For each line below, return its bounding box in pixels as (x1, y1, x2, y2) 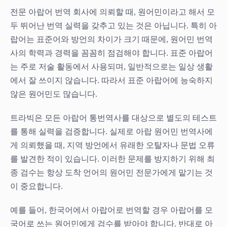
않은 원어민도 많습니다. (10, 89, 97, 98)
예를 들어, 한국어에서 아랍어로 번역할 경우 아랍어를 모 (10, 205, 213, 214)
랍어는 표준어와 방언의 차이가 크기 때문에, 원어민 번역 (10, 34, 213, 44)
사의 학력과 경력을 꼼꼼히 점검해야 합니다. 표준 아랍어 (10, 48, 213, 57)
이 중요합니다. (10, 181, 63, 191)
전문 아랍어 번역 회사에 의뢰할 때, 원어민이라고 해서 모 (10, 7, 215, 16)
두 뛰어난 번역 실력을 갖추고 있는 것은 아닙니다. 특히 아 (10, 21, 217, 30)
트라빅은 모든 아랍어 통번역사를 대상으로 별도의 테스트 (10, 113, 217, 122)
